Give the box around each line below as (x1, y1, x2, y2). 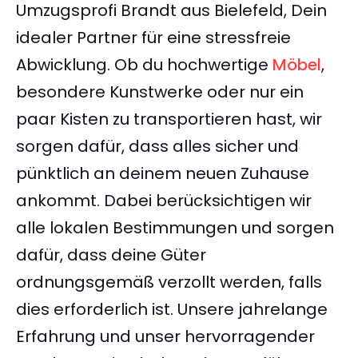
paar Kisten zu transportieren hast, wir (16, 108, 322, 131)
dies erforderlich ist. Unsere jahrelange (16, 298, 328, 321)
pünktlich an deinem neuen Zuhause (16, 162, 309, 185)
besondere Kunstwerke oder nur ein (16, 81, 304, 104)
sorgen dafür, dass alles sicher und (16, 135, 299, 158)
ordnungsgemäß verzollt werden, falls (16, 271, 322, 294)
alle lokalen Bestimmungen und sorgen (16, 217, 334, 240)
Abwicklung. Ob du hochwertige (16, 54, 272, 77)
